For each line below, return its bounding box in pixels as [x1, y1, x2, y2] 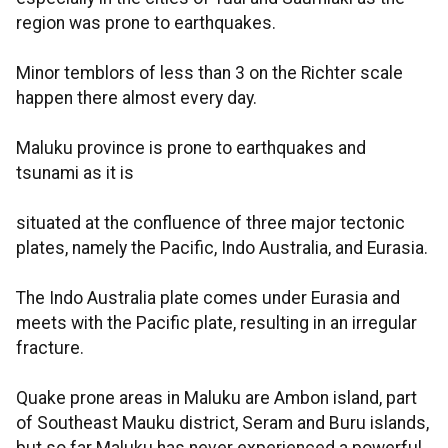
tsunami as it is [16, 163, 134, 183]
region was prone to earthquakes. [16, 13, 276, 33]
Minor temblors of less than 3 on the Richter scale [16, 63, 403, 83]
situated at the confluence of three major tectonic [16, 213, 405, 233]
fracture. [16, 338, 84, 358]
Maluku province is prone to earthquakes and [16, 138, 366, 158]
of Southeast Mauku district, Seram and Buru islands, [16, 413, 429, 433]
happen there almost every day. [16, 88, 257, 108]
